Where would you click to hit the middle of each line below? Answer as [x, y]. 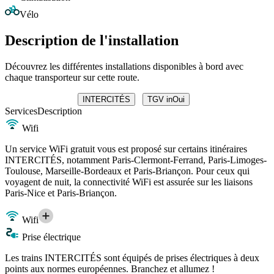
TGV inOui [166, 99]
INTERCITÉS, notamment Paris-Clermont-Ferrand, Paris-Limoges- [136, 160]
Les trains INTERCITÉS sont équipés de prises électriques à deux [132, 257]
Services [21, 111]
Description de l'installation [92, 41]
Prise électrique [50, 237]
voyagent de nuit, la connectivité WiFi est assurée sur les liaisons [129, 182]
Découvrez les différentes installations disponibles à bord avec [124, 66]
